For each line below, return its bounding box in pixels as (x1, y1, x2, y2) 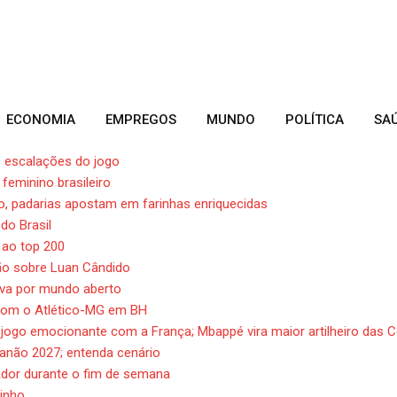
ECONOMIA (6, 112, 75, 128)
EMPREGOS (105, 112, 176, 128)
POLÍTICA (285, 112, 344, 128)
